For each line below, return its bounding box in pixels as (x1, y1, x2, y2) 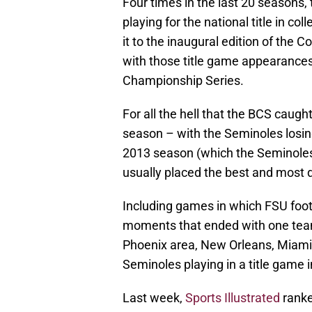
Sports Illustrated (185, 290, 280, 306)
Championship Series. (123, 73, 244, 88)
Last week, (123, 290, 185, 306)
